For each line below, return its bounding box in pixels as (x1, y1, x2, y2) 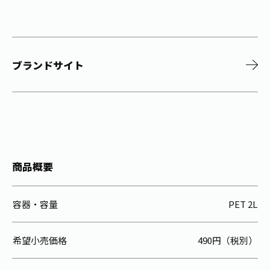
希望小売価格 (13, 234, 67, 247)
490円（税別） (198, 234, 257, 247)
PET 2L (228, 198, 257, 211)
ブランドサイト (12, 57, 84, 72)
